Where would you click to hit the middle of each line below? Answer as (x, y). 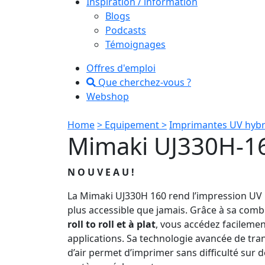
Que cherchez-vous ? (143, 82)
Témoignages (135, 44)
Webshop (108, 96)
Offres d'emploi (121, 68)
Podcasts (126, 30)
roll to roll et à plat (112, 224)
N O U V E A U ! (101, 172)
